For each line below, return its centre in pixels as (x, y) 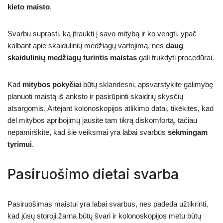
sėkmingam (188, 132)
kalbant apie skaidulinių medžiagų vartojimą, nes (87, 45)
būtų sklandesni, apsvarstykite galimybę (147, 84)
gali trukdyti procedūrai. (175, 57)
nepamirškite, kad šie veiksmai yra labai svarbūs (88, 132)
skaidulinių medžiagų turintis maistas (72, 57)
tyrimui (20, 144)
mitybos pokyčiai (52, 84)
